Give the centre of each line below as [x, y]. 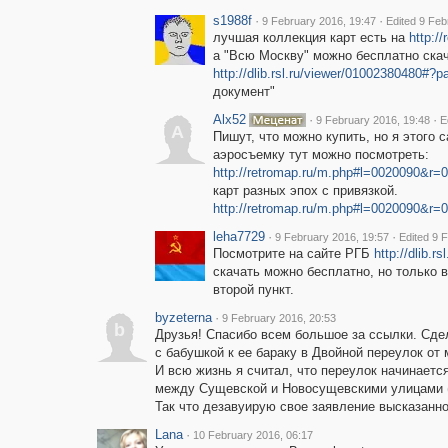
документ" [243, 91]
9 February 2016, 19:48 [372, 120]
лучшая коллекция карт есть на [310, 37]
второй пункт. [253, 289]
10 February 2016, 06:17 [252, 435]
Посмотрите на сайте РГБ [293, 253]
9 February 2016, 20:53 [278, 318]
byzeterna [183, 317]
